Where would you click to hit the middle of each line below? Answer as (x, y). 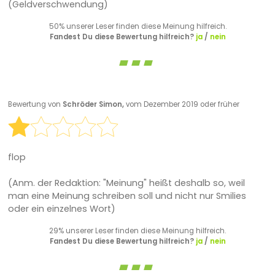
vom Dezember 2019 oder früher (182, 105)
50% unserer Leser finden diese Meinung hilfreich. (137, 26)
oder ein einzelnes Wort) (61, 208)
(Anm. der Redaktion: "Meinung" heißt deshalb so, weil (126, 183)
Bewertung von (35, 105)
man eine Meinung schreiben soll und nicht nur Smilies (127, 196)
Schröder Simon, (94, 105)
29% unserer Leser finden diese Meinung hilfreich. (137, 230)
